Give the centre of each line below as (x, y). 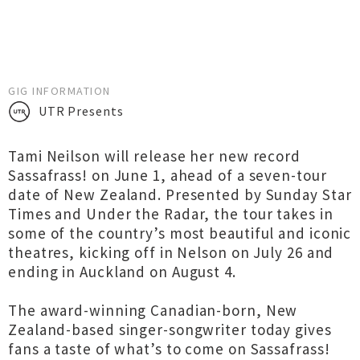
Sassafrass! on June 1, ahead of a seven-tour (168, 175)
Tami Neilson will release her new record (154, 156)
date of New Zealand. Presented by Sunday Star (180, 194)
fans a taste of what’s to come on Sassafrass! (169, 349)
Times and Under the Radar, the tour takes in (171, 214)
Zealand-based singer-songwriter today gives (170, 329)
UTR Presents (81, 111)
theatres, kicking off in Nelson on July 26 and (171, 252)
